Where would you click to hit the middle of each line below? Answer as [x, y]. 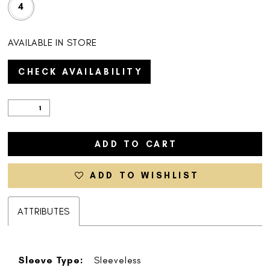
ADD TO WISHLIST [145, 176]
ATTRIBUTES [44, 212]
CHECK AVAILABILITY [80, 71]
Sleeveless [118, 260]
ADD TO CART [136, 144]
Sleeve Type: [51, 260]
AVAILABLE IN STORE [52, 43]
